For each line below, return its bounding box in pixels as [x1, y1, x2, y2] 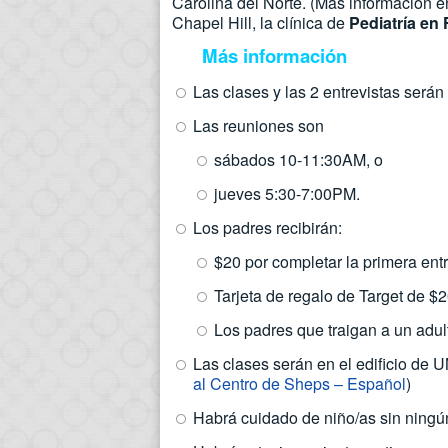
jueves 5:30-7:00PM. [214, 182, 360, 205]
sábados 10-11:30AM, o [214, 148, 383, 171]
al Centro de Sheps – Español [193, 372, 406, 395]
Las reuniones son [193, 114, 324, 137]
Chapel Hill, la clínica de [172, 11, 349, 34]
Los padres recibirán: [193, 216, 342, 239]
